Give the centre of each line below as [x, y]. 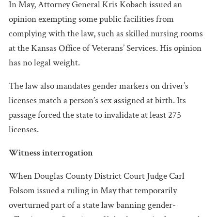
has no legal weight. [44, 62]
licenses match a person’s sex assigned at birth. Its [97, 100]
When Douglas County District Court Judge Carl [97, 176]
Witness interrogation [51, 153]
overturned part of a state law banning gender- [92, 205]
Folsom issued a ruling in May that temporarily [93, 190]
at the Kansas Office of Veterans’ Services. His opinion [105, 48]
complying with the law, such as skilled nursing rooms [106, 33]
